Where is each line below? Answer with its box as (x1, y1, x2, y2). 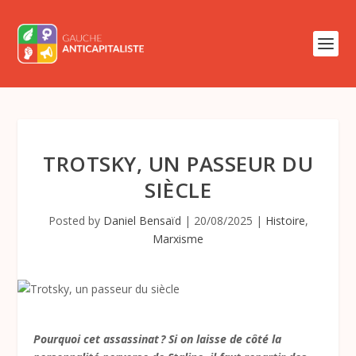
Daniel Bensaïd (103, 213, 181, 228)
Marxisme (153, 231, 203, 246)
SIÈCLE (145, 176, 211, 204)
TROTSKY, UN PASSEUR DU (43, 149, 313, 178)
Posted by (48, 213, 103, 228)
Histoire (265, 213, 305, 228)
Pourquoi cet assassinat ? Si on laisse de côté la (33, 331, 282, 346)
